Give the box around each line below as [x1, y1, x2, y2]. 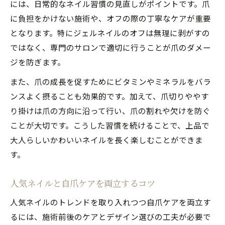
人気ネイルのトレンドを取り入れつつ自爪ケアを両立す [10, 196, 211, 207]
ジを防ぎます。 [10, 56, 65, 67]
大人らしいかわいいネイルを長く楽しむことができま [10, 134, 203, 145]
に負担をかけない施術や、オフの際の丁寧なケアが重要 [10, 12, 211, 24]
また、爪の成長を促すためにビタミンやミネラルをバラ [10, 75, 211, 87]
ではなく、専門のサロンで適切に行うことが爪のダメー [10, 41, 211, 53]
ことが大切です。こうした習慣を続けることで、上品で [10, 119, 209, 131]
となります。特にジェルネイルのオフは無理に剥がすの [10, 27, 210, 38]
